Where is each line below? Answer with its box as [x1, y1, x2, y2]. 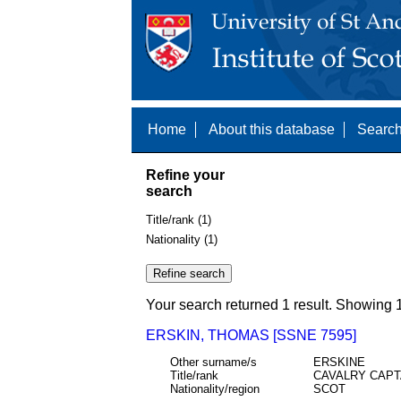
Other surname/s [169, 355, 257, 370]
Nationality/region [169, 382, 260, 397]
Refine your [146, 166, 225, 183]
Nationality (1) [146, 232, 218, 246]
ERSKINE [312, 355, 365, 370]
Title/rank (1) [146, 213, 211, 227]
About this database [209, 122, 335, 137]
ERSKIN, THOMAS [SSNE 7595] [146, 327, 356, 343]
